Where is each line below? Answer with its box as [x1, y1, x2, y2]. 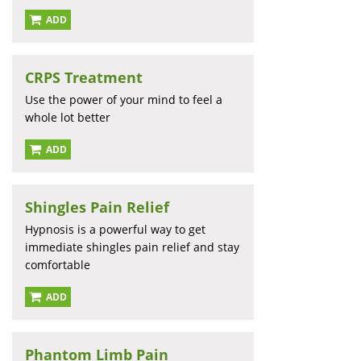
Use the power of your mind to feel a [25, 92, 222, 108]
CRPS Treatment [25, 68, 143, 88]
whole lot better [25, 110, 110, 126]
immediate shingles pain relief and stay [25, 239, 239, 255]
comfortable [25, 257, 90, 273]
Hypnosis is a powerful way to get [25, 222, 205, 238]
